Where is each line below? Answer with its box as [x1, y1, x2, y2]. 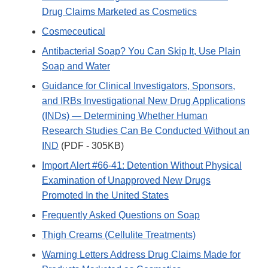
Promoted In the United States [42, 190, 169, 201]
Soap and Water [42, 61, 110, 72]
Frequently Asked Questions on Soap [42, 210, 200, 221]
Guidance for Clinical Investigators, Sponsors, [42, 81, 235, 92]
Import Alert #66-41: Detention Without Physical [42, 160, 242, 171]
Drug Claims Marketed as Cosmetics [42, 7, 197, 17]
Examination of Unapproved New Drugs [42, 175, 211, 186]
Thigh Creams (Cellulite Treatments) [42, 230, 196, 240]
